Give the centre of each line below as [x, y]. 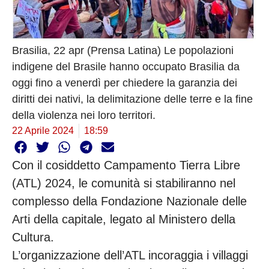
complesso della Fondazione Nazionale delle [129, 201]
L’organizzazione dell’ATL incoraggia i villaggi [130, 255]
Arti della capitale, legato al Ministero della [124, 219]
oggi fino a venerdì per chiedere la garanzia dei [125, 83]
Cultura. [33, 237]
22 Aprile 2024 [43, 131]
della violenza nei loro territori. [84, 116]
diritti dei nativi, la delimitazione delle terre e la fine [132, 99]
